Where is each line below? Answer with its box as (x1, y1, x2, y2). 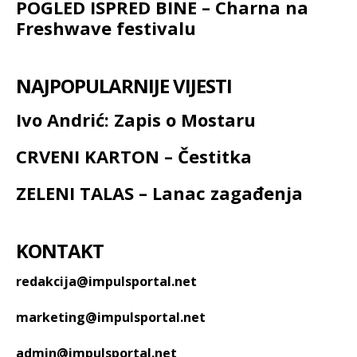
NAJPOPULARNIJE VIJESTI (16, 73, 232, 100)
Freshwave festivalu (16, 16, 196, 41)
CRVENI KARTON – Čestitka (16, 144, 252, 169)
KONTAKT (16, 237, 104, 265)
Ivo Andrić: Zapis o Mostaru (16, 108, 256, 132)
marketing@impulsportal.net (16, 308, 206, 327)
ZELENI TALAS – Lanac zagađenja (16, 181, 303, 206)
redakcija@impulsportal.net (16, 273, 197, 291)
